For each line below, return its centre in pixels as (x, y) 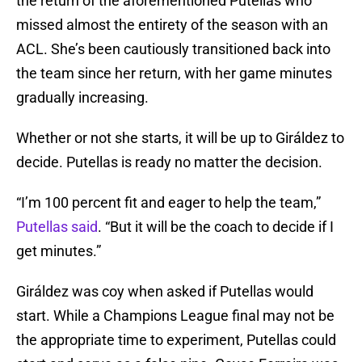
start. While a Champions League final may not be (175, 316)
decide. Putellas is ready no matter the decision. (169, 162)
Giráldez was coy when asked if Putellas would (165, 292)
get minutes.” (59, 251)
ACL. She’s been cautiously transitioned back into (173, 49)
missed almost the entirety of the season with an (172, 25)
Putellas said (57, 227)
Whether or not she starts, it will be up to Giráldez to (180, 138)
